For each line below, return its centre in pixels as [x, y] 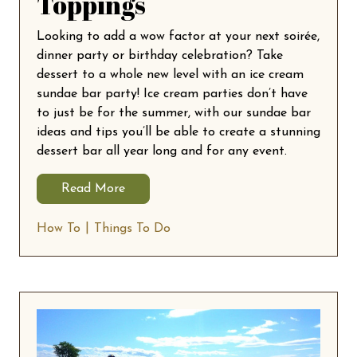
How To [59, 229]
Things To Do [132, 229]
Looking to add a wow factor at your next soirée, [178, 37]
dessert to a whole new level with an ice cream [170, 75]
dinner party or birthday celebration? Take [160, 56]
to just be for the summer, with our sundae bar [174, 114]
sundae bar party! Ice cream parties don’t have [172, 94]
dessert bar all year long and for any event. [162, 152]
